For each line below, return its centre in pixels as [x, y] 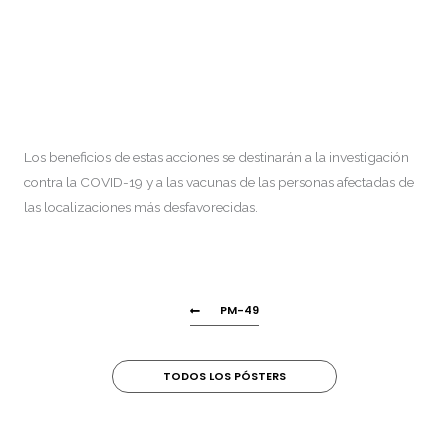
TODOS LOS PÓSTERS [224, 376]
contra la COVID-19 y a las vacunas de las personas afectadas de [219, 181]
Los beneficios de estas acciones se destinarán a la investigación [216, 156]
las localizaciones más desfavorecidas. [141, 206]
